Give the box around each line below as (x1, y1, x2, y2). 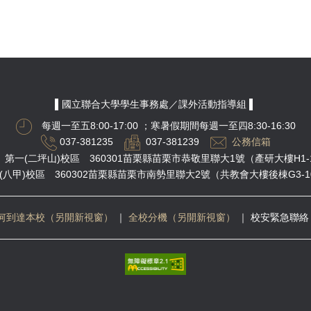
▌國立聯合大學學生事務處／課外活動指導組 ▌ (55, 98, 256, 110)
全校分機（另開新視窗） (128, 211, 235, 223)
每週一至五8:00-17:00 (31, 119, 141, 131)
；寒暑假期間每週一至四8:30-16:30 (140, 119, 296, 131)
